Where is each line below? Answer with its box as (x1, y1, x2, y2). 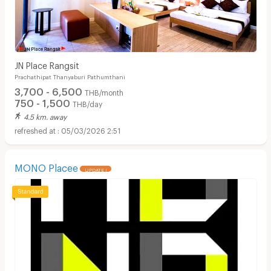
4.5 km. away (23, 113, 67, 119)
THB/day (72, 99, 102, 106)
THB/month (84, 88, 123, 94)
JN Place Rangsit (14, 60, 79, 68)
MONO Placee (14, 162, 78, 170)
